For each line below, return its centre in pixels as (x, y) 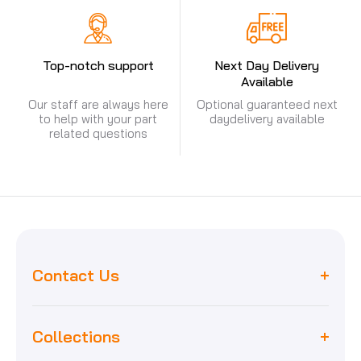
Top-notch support (98, 66)
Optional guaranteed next (267, 105)
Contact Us (76, 276)
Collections (76, 337)
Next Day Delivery (267, 66)
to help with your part (98, 119)
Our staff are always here (98, 105)
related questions (98, 134)
